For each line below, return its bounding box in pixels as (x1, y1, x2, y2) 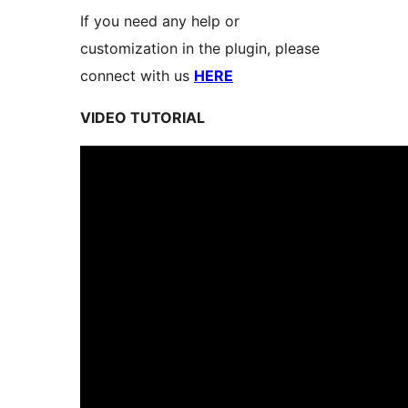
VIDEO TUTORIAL (80, 107, 205, 127)
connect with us (80, 66, 194, 85)
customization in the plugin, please (80, 38, 320, 57)
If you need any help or (80, 11, 240, 30)
